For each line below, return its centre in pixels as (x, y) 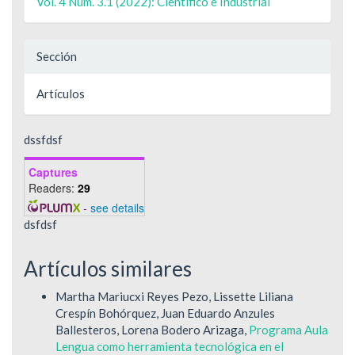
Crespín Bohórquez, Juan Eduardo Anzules (165, 313)
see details (117, 207)
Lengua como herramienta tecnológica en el (170, 346)
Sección (57, 57)
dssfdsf (43, 140)
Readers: (53, 187)
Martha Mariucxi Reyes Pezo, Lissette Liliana (174, 296)
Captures (53, 172)
